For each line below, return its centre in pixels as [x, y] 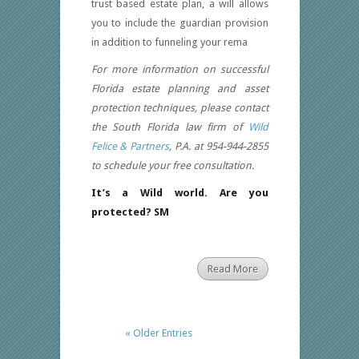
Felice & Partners [130, 147]
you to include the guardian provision [179, 23]
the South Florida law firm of [169, 127]
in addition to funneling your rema [169, 42]
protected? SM [130, 212]
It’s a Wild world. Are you [179, 193]
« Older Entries [158, 333]
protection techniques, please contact [179, 108]
